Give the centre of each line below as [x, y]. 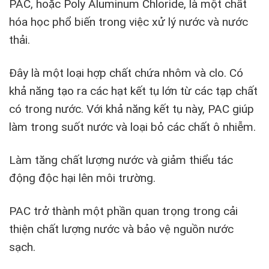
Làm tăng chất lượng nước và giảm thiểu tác [121, 160]
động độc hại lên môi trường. [82, 178]
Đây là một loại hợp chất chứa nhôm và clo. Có [126, 73]
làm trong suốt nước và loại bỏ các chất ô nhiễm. [132, 127]
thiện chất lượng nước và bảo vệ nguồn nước [121, 229]
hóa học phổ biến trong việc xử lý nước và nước [128, 22]
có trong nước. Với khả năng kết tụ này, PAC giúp [131, 109]
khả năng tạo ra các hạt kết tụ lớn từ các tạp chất [133, 91]
